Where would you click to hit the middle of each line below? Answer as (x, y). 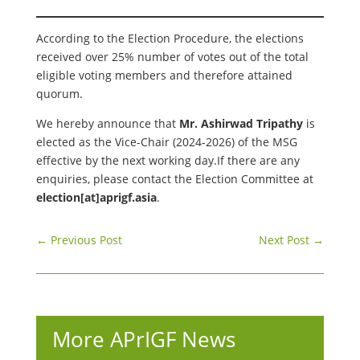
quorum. (59, 94)
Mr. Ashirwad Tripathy (241, 123)
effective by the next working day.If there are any (168, 160)
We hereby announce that (107, 123)
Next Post (284, 240)
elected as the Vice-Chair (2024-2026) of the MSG (166, 142)
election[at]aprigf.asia (96, 197)
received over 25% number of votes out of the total (172, 57)
